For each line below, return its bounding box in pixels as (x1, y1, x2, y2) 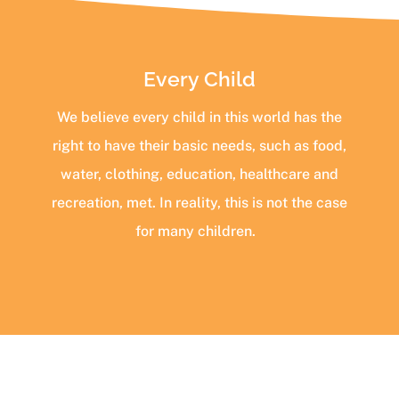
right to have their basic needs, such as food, (52, 137, 346, 155)
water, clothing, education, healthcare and (60, 166, 338, 183)
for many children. (135, 223, 264, 240)
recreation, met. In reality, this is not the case (51, 194, 347, 212)
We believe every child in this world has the (56, 109, 342, 126)
